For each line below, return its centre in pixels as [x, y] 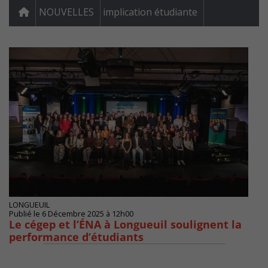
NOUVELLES [66, 12]
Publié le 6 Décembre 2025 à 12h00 [71, 214]
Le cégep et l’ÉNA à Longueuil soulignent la [125, 225]
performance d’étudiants [78, 237]
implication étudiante [150, 12]
